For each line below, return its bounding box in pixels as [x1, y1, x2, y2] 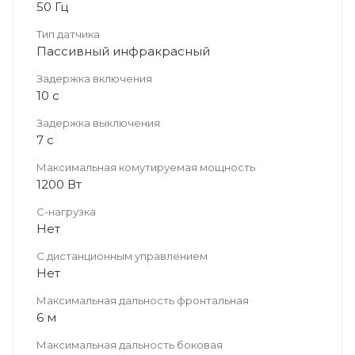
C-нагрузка [36, 204, 96, 218]
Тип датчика [36, 27, 100, 40]
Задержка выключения [36, 116, 160, 129]
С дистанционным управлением [36, 249, 208, 262]
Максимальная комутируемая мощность [36, 160, 255, 174]
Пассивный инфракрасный [36, 43, 210, 59]
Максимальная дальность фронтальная [36, 293, 249, 307]
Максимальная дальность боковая [36, 338, 223, 351]
